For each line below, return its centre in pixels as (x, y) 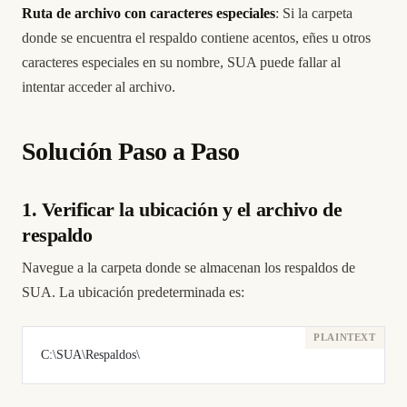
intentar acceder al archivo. (99, 87)
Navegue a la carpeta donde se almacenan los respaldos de (189, 268)
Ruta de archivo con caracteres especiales (149, 14)
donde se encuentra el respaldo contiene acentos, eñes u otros (196, 38)
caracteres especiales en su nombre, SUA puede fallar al (181, 63)
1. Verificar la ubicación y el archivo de (182, 210)
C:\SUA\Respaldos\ (90, 355)
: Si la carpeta (314, 14)
